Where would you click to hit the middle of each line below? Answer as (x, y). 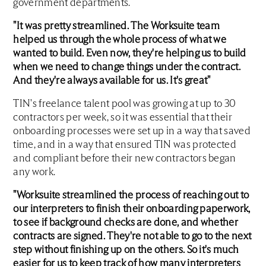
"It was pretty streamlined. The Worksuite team (117, 26)
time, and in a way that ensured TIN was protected (125, 145)
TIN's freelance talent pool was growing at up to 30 (125, 104)
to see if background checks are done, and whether (126, 223)
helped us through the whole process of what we (120, 40)
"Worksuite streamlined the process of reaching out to (131, 195)
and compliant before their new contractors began (125, 159)
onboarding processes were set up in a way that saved (132, 131)
